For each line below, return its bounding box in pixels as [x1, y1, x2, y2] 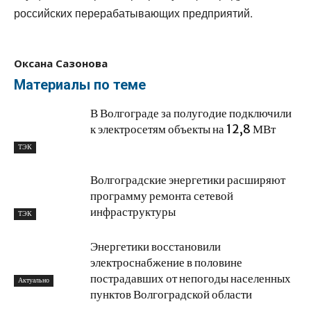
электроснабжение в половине [90, 255, 242, 270]
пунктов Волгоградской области [90, 287, 252, 302]
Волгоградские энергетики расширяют [90, 172, 285, 187]
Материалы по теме [14, 76, 146, 93]
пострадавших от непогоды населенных [90, 271, 291, 286]
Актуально [18, 275, 49, 285]
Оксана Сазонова [14, 56, 108, 70]
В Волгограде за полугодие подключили [90, 106, 292, 121]
